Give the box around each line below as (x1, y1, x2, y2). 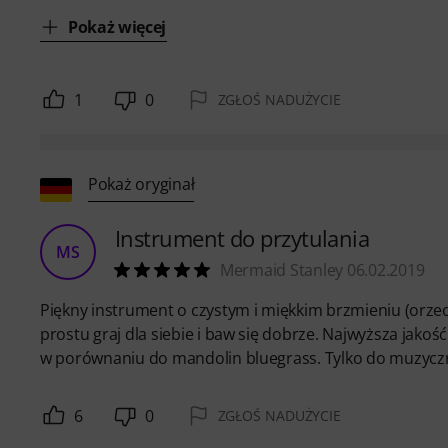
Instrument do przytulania (115, 222, 370, 253)
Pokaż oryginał (88, 173, 195, 196)
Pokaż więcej (68, 15, 167, 38)
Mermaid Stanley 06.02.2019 (220, 258, 425, 281)
